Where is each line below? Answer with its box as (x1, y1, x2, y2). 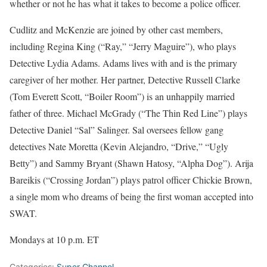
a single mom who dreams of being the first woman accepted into (10, 190, 253, 203)
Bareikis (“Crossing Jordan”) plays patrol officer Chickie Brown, (10, 173, 252, 186)
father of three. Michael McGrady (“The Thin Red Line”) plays (10, 107, 247, 119)
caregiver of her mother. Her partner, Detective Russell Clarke (10, 73, 240, 86)
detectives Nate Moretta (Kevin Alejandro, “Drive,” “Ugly (10, 140, 228, 153)
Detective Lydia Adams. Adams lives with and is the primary (10, 57, 237, 69)
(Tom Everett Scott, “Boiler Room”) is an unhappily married (10, 90, 235, 103)
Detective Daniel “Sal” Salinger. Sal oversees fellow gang (10, 123, 223, 136)
